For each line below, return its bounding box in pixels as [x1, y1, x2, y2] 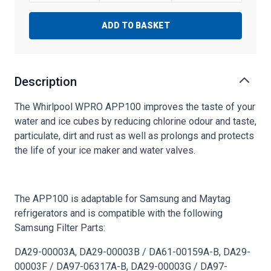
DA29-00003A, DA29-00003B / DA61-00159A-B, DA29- [15, 246, 250, 258]
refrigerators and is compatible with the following [15, 207, 223, 219]
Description [15, 74, 77, 89]
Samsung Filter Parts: [15, 221, 105, 233]
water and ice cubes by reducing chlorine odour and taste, [15, 115, 256, 127]
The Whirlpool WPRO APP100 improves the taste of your [15, 100, 255, 113]
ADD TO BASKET [101, 21, 170, 31]
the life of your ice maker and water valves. [15, 144, 195, 156]
